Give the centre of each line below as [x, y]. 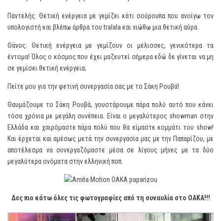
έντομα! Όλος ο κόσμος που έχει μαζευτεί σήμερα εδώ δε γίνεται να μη [110, 57]
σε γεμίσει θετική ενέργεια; [47, 68]
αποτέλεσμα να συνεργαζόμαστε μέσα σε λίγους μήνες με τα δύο [110, 150]
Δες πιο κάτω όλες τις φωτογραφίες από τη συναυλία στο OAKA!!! [110, 198]
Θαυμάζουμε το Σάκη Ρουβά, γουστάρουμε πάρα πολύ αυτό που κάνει [110, 105]
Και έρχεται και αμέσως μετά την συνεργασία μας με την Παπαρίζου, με [110, 139]
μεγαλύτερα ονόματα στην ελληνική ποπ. [65, 161]
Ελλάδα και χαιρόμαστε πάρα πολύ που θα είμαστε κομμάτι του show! [110, 127]
